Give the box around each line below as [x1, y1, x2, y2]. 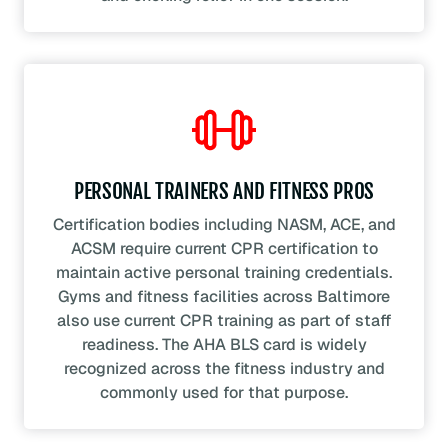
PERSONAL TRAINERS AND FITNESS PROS [73, 178, 375, 205]
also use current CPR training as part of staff [56, 310, 392, 332]
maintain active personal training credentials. [56, 262, 392, 284]
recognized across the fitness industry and [63, 358, 385, 380]
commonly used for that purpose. [100, 382, 348, 404]
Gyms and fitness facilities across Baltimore [58, 286, 390, 308]
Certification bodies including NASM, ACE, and [52, 214, 396, 236]
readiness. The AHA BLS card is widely [81, 334, 367, 356]
